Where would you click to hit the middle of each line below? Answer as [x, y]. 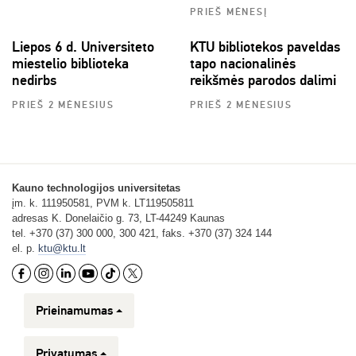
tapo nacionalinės [243, 63]
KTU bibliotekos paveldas [265, 46]
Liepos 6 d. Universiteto [83, 46]
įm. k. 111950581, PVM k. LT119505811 [103, 203]
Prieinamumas [74, 310]
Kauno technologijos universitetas [96, 188]
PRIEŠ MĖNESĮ [229, 12]
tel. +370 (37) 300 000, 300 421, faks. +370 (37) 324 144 [142, 233]
